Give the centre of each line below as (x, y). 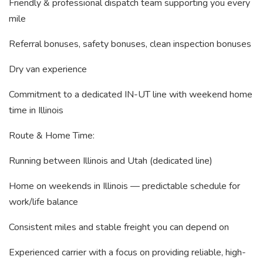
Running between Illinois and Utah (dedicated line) (111, 161)
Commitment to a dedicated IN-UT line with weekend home (131, 95)
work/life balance (43, 202)
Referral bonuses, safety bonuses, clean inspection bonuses (130, 44)
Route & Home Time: (52, 136)
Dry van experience (48, 69)
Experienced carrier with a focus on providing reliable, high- (127, 252)
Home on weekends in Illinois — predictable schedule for (124, 186)
